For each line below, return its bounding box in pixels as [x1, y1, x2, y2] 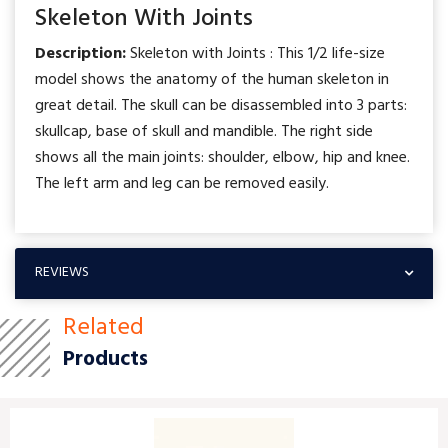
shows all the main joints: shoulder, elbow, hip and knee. [35, 144, 410, 171]
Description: [35, 40, 126, 67]
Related [63, 308, 144, 347]
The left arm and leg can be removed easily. [35, 170, 345, 197]
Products [63, 342, 148, 376]
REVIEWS [35, 260, 89, 284]
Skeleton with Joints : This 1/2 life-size [126, 40, 385, 67]
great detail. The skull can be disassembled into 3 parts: [35, 92, 407, 119]
